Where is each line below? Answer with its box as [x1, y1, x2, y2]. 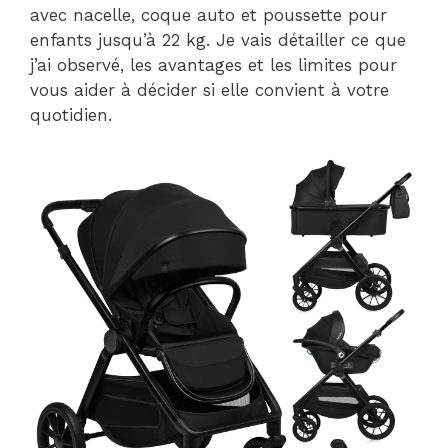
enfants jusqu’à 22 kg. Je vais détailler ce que [30, 30, 406, 50]
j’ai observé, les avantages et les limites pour [30, 55, 397, 75]
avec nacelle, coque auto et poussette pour [30, 5, 387, 25]
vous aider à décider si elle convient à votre [30, 80, 389, 100]
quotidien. [30, 105, 112, 125]
